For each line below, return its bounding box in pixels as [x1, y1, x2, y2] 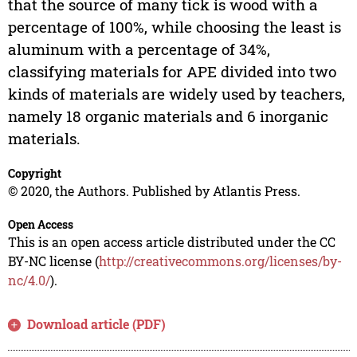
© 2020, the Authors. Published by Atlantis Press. [7, 182, 300, 200]
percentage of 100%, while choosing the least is [7, 17, 341, 37]
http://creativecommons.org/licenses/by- [98, 253, 342, 270]
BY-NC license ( [7, 253, 99, 270]
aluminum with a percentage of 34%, [7, 39, 270, 60]
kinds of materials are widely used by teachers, [7, 84, 345, 104]
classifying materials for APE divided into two [7, 61, 336, 82]
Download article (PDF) [27, 316, 167, 333]
